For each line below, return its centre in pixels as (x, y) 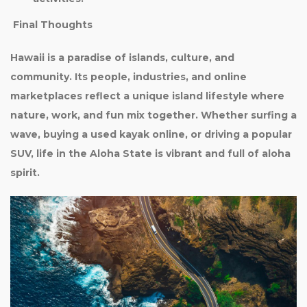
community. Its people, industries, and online (128, 77)
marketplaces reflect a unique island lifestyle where (147, 96)
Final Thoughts (51, 25)
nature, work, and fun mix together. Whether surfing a (153, 115)
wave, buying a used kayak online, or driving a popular (151, 134)
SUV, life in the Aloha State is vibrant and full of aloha (150, 153)
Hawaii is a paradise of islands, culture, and (122, 58)
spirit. (25, 173)
